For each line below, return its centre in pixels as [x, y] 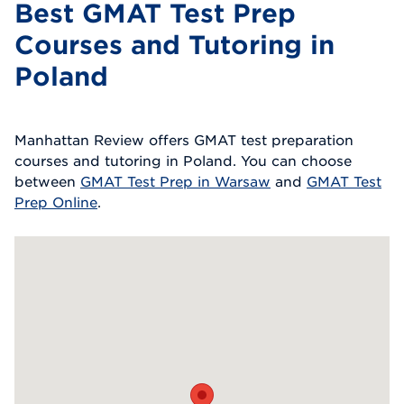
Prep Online [56, 202]
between [47, 181]
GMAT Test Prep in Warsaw [175, 181]
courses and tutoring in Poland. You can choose [183, 160]
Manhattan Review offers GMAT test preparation [184, 139]
